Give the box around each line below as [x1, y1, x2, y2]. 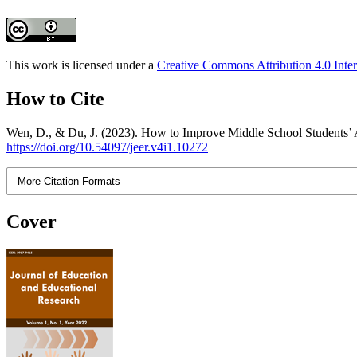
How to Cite [6, 88, 104, 109]
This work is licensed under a [6, 57, 157, 72]
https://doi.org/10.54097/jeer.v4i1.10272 [6, 139, 208, 154]
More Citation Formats [18, 175, 121, 187]
